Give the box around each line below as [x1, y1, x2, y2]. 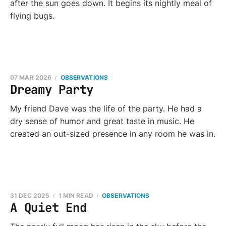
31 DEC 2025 [10, 192, 50, 199]
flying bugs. [10, 11, 54, 21]
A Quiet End [10, 200, 87, 215]
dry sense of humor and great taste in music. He [10, 116, 194, 126]
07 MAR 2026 [10, 74, 52, 81]
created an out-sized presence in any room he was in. [10, 129, 215, 139]
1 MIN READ [58, 192, 93, 199]
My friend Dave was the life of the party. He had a [10, 103, 202, 114]
